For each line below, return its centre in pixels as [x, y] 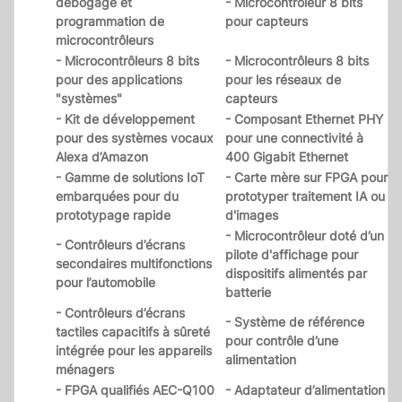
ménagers [85, 370]
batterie [248, 293]
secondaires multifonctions [134, 264]
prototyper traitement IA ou [305, 197]
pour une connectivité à [294, 138]
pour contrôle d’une [282, 341]
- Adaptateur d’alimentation [305, 390]
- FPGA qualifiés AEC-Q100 [135, 390]
